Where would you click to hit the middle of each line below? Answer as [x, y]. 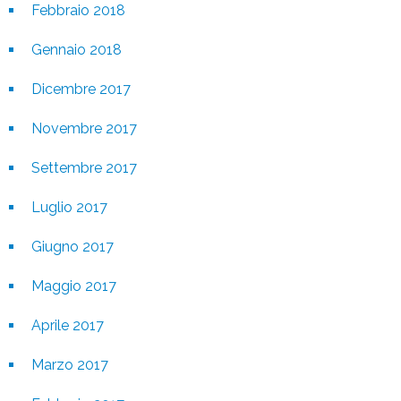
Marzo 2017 [70, 364]
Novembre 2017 [84, 128]
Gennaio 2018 [77, 49]
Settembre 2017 [84, 167]
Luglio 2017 [69, 207]
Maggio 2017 [74, 286]
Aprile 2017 [68, 325]
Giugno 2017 [73, 246]
